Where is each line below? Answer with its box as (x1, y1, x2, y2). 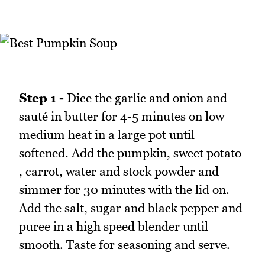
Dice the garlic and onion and (64, 91, 227, 106)
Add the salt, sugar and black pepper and (19, 201, 243, 216)
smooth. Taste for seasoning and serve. (19, 237, 230, 253)
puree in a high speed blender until (19, 219, 208, 234)
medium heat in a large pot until (19, 127, 195, 143)
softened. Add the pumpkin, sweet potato (19, 146, 241, 161)
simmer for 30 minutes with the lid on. (19, 182, 230, 198)
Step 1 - (19, 91, 64, 106)
